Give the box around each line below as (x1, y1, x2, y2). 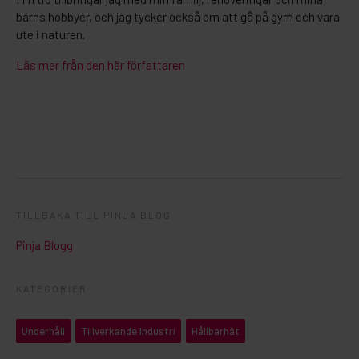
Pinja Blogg (16, 237, 73, 252)
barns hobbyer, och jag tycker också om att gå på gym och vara (16, 9, 340, 24)
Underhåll (22, 324, 65, 337)
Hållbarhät (192, 324, 240, 337)
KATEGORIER (16, 282, 87, 294)
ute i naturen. (16, 26, 85, 42)
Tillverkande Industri (81, 324, 175, 337)
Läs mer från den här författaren (16, 57, 185, 72)
